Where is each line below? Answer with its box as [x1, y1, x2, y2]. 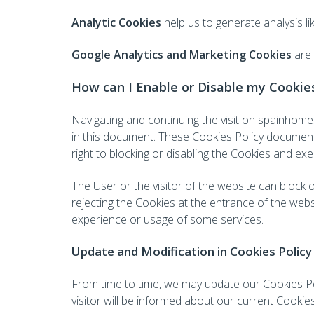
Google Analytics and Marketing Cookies [71, 47, 294, 62]
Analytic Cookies [71, 15, 161, 30]
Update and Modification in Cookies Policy [71, 243, 312, 259]
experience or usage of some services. [71, 212, 264, 227]
